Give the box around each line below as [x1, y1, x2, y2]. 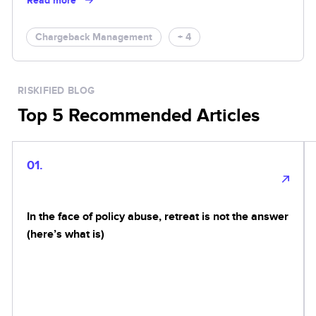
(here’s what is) [27, 226, 104, 241]
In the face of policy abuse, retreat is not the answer [27, 209, 288, 224]
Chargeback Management [35, 30, 152, 43]
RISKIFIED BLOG [18, 84, 95, 97]
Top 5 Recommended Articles [18, 104, 260, 127]
